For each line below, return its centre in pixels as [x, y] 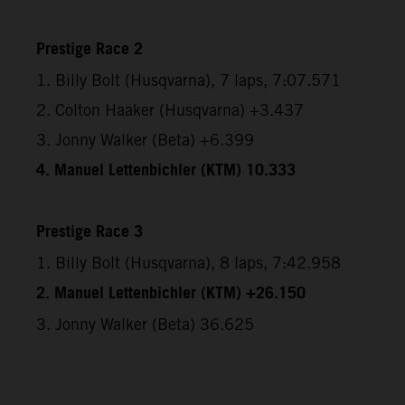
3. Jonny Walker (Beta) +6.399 [145, 140]
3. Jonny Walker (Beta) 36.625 [145, 325]
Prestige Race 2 [89, 50]
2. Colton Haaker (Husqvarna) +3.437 [170, 110]
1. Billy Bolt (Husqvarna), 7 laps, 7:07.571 [188, 80]
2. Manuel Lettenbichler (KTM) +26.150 [171, 294]
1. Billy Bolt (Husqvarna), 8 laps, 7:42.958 [188, 263]
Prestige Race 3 [89, 233]
